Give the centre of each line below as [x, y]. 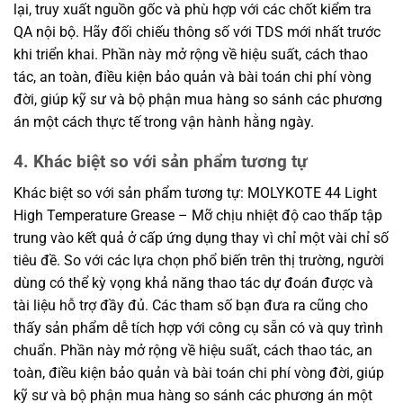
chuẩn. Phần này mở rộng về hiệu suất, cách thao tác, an [193, 350]
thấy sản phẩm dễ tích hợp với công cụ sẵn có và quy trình [198, 328]
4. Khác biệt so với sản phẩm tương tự [161, 162]
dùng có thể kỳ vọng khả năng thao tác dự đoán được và [193, 283]
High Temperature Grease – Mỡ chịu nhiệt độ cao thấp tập [198, 215]
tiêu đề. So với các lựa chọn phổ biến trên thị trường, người [199, 260]
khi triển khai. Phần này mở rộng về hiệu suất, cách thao [191, 54]
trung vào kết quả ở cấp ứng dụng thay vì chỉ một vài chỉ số [201, 238]
